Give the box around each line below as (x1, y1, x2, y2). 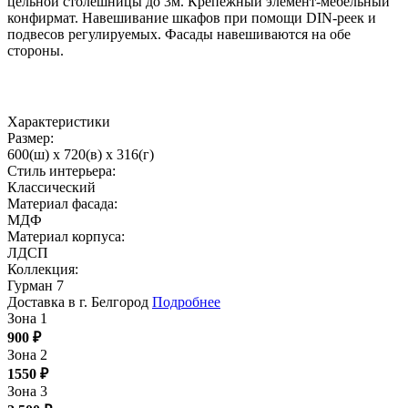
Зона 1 (7, 311, 47, 327)
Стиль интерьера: (7, 163, 116, 179)
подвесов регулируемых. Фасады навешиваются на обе (7, 26, 351, 43)
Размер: (7, 130, 54, 147)
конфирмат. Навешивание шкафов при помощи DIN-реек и (7, 10, 376, 26)
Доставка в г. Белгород (7, 294, 152, 311)
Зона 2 (7, 347, 47, 363)
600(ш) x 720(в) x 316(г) (7, 147, 154, 163)
